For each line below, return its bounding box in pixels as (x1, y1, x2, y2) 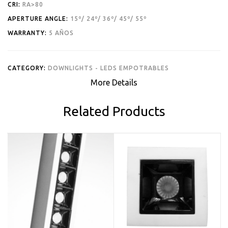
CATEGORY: (8, 64, 48, 71)
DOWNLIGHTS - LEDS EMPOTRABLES (48, 64, 169, 71)
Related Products (63, 103, 165, 119)
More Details (91, 77, 137, 87)
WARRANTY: (8, 29, 47, 36)
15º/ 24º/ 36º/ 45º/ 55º (70, 15, 147, 22)
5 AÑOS (49, 29, 74, 36)
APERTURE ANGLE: (8, 15, 68, 22)
